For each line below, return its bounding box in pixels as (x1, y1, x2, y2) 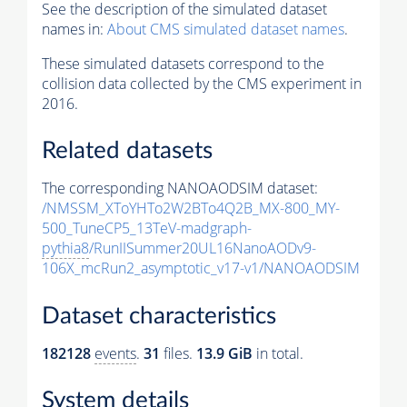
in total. (253, 342, 303, 363)
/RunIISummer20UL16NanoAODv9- (89, 238, 316, 259)
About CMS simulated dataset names (107, 18, 344, 39)
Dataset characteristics (42, 303, 276, 328)
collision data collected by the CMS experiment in (42, 73, 362, 94)
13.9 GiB (196, 342, 253, 363)
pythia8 (42, 238, 89, 259)
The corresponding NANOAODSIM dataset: (42, 178, 318, 199)
